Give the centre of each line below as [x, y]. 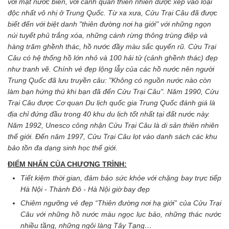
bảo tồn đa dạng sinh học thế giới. [63, 147]
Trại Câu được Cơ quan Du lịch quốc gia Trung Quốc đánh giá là [111, 102]
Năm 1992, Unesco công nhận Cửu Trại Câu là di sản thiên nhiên [113, 125]
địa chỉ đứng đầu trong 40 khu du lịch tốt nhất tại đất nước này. [109, 114]
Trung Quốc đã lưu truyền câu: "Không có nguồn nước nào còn [109, 80]
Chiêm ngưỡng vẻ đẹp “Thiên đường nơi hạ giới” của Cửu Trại [121, 203]
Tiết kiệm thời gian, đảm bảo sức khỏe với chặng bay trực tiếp [121, 178]
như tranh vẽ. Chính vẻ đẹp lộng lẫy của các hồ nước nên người [111, 69]
